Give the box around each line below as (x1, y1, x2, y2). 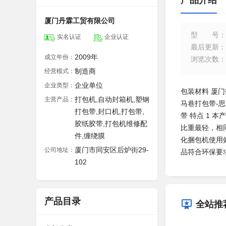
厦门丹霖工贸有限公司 (44, 17, 115, 25)
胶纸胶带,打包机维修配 (75, 120, 147, 128)
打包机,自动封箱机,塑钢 (75, 95, 149, 103)
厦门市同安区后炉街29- (75, 146, 149, 154)
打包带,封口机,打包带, (75, 107, 144, 116)
